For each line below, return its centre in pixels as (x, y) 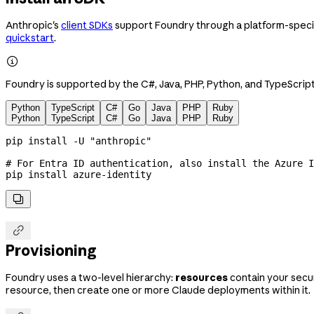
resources (202, 278)
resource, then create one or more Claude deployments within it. (158, 291)
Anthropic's (33, 26)
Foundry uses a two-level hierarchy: (90, 278)
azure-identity (109, 175)
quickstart (30, 38)
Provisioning (51, 250)
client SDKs (87, 26)
